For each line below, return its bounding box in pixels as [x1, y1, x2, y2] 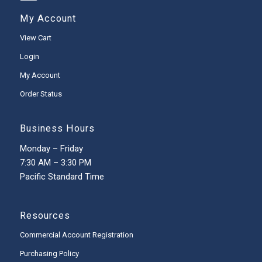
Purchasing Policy [19, 249, 79, 258]
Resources [19, 210, 70, 222]
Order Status [19, 89, 62, 98]
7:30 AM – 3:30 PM [19, 157, 91, 168]
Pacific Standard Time [19, 171, 104, 182]
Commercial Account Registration [19, 230, 133, 240]
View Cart [19, 33, 51, 42]
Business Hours [19, 122, 95, 134]
